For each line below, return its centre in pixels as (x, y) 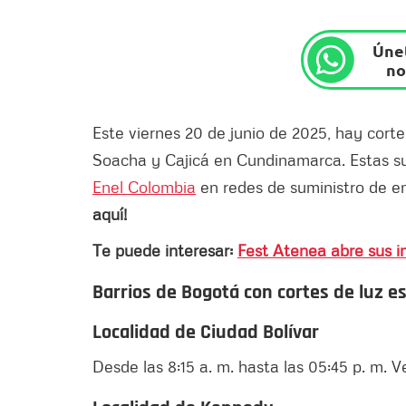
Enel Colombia (144, 186)
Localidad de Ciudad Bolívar (208, 332)
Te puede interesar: (165, 250)
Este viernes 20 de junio (179, 132)
